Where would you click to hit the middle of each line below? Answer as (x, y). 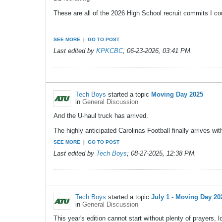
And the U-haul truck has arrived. (101, 115)
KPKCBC (110, 51)
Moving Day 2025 (177, 94)
